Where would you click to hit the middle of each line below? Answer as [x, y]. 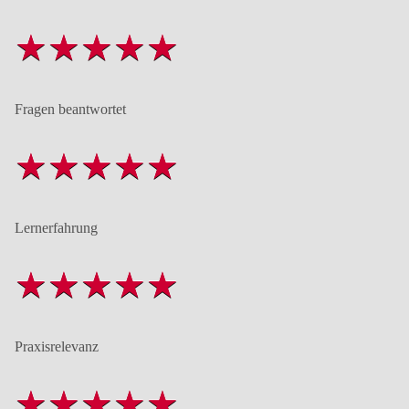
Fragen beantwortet [70, 109]
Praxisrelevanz [57, 346]
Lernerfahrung [56, 227]
